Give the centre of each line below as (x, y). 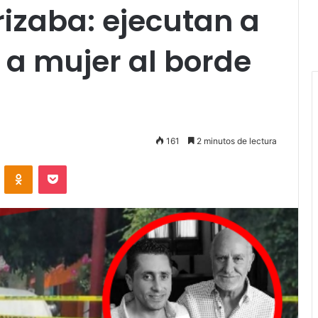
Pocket (81, 165)
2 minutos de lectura (236, 141)
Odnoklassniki (62, 165)
